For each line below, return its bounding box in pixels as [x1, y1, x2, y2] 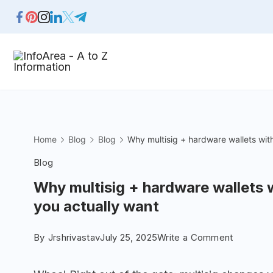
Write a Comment [157, 232, 233, 243]
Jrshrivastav [48, 232, 101, 243]
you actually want [34, 197, 159, 215]
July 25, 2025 [100, 232, 158, 243]
